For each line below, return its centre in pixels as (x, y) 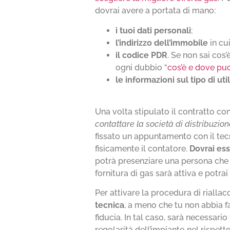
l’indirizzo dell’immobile (162, 43)
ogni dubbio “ (142, 67)
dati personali (164, 30)
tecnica (110, 205)
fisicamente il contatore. (142, 149)
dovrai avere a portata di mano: (156, 11)
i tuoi (126, 30)
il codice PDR (142, 55)
